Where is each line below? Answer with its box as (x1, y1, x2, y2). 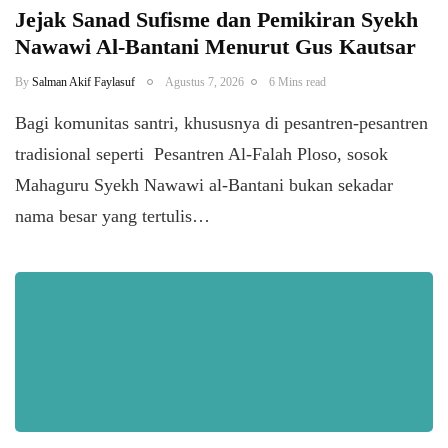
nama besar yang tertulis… (15, 205, 210, 226)
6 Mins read (269, 74, 326, 89)
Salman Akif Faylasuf (32, 74, 135, 89)
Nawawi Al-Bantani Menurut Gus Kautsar (15, 33, 416, 59)
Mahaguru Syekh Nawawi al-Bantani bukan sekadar (15, 174, 393, 195)
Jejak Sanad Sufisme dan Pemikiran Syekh (15, 6, 418, 32)
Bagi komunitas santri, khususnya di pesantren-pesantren (15, 112, 428, 133)
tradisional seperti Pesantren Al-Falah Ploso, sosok (15, 143, 388, 164)
